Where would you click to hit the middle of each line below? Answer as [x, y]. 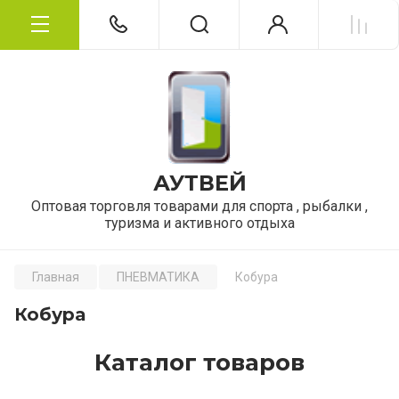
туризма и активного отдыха [199, 223]
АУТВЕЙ [199, 183]
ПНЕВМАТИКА [158, 277]
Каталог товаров [199, 362]
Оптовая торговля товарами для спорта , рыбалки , [199, 206]
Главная [56, 277]
